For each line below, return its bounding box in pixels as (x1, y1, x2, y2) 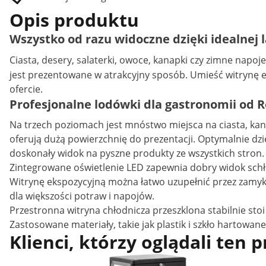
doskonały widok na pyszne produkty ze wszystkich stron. (9, 147, 264, 160)
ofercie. (9, 83, 43, 96)
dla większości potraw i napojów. (9, 189, 154, 202)
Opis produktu (9, 8, 139, 32)
